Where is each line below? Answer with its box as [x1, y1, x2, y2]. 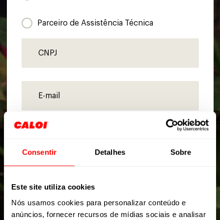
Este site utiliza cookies [11, 183, 95, 192]
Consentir [22, 148, 56, 157]
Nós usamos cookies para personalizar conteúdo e [11, 198, 186, 207]
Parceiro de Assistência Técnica [37, 19, 153, 27]
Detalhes [95, 148, 125, 157]
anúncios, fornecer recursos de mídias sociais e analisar [11, 210, 206, 219]
